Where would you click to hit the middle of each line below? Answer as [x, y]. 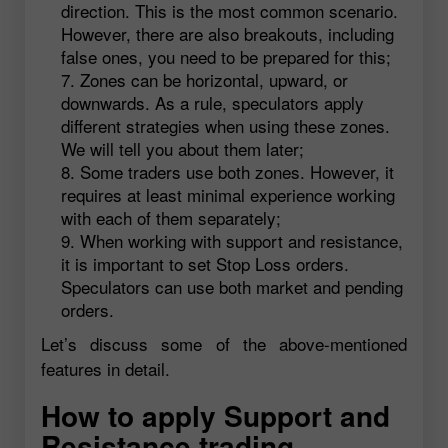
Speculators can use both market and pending [232, 287]
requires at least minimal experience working [228, 195]
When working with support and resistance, [241, 241]
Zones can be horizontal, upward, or [214, 80]
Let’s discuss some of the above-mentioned [224, 344]
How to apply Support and [215, 416]
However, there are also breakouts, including [227, 34]
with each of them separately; [171, 218]
